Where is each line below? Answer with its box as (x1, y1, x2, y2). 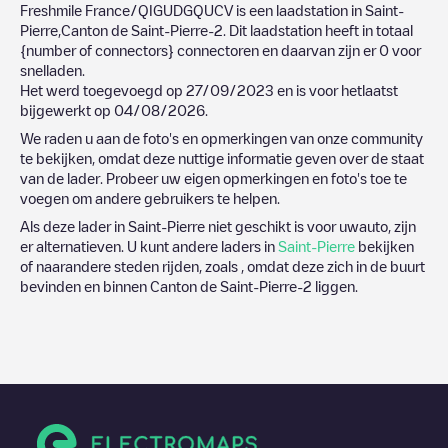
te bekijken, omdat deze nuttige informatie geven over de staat (20, 150, 424, 165)
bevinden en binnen (20, 278, 150, 293)
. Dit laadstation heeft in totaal (223, 22, 413, 37)
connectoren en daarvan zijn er (174, 42, 379, 57)
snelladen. (20, 62, 85, 77)
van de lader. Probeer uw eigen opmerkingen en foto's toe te (20, 170, 407, 185)
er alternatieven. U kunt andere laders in (20, 238, 278, 253)
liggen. (312, 278, 358, 293)
